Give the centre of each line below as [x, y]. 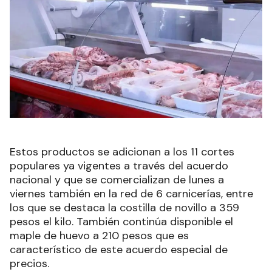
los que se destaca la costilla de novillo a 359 [124, 208]
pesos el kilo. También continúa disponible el [121, 222]
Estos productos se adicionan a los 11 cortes [122, 152]
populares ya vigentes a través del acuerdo [119, 166]
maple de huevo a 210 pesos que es [99, 236]
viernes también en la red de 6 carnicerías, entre [131, 194]
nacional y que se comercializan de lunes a [117, 180]
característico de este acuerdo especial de [119, 250]
